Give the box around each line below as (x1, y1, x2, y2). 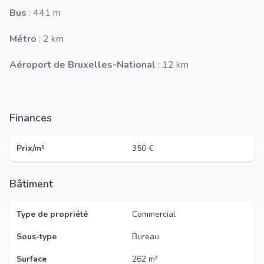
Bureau (132, 231, 159, 242)
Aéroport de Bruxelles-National (9, 58, 156, 71)
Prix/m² (16, 143, 45, 154)
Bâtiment (16, 177, 53, 191)
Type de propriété (16, 209, 88, 220)
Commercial (132, 209, 176, 220)
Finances (15, 111, 52, 125)
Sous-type (16, 231, 57, 242)
